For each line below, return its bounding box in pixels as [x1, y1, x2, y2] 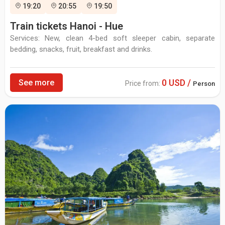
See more [19, 78, 54, 88]
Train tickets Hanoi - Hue [10, 20, 123, 33]
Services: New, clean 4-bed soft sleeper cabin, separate [10, 34, 215, 43]
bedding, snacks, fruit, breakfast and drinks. [10, 45, 152, 54]
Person [193, 80, 215, 88]
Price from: [125, 79, 162, 88]
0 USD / [162, 77, 193, 88]
